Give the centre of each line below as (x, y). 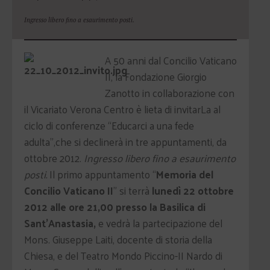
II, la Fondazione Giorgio (156, 77)
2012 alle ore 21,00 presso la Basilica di (115, 207)
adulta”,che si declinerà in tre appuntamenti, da (125, 142)
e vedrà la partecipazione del (160, 223)
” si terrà (133, 190)
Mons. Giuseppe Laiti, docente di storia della (118, 239)
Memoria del (185, 174)
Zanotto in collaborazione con (170, 93)
